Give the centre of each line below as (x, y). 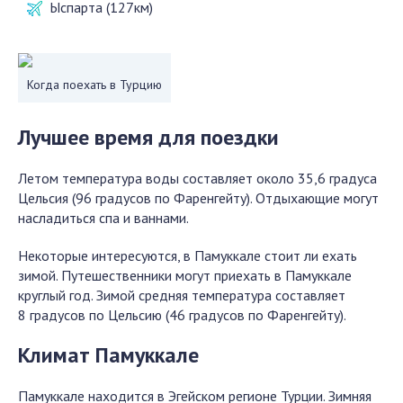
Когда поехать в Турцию (94, 85)
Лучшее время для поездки (148, 137)
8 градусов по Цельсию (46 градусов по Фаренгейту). (182, 315)
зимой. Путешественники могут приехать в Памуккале (185, 275)
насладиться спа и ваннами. (103, 218)
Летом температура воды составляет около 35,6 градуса (197, 178)
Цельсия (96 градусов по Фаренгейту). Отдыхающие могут (198, 198)
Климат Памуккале (108, 355)
